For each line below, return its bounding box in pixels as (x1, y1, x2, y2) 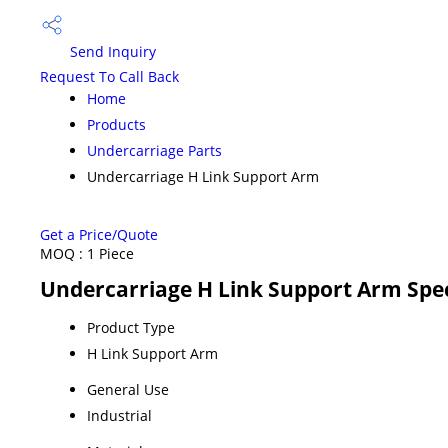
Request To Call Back (40, 66, 179, 86)
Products (87, 114, 146, 134)
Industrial (87, 405, 152, 425)
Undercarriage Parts (87, 140, 222, 160)
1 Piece (87, 243, 134, 263)
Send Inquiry (66, 42, 156, 62)
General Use (87, 379, 169, 399)
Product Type (87, 317, 175, 337)
